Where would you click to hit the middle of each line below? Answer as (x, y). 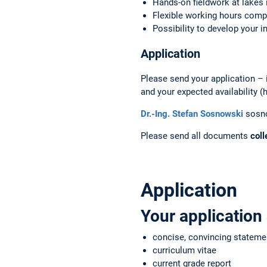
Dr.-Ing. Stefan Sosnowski (192, 114)
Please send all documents (195, 136)
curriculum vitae (184, 250)
